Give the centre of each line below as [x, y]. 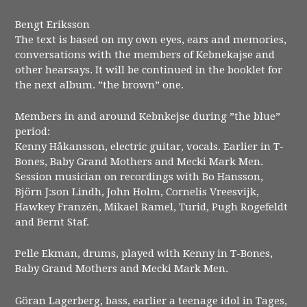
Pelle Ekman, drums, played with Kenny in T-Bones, [144, 254]
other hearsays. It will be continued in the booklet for [149, 70]
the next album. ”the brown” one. [100, 85]
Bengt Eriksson [53, 24]
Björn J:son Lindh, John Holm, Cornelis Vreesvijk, [137, 192]
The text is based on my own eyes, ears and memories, [151, 39]
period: [33, 131]
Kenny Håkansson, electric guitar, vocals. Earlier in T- [150, 146]
